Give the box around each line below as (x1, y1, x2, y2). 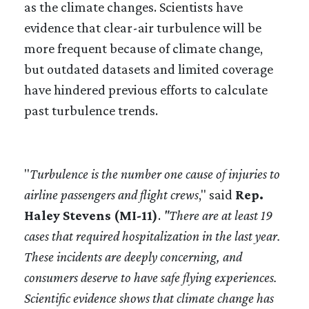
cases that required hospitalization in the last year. (24, 228, 281, 243)
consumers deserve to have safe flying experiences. (24, 269, 277, 285)
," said (199, 186, 235, 202)
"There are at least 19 (163, 207, 272, 223)
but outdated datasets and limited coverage (24, 61, 273, 77)
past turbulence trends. (24, 102, 158, 118)
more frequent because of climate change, (24, 40, 263, 56)
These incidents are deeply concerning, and (24, 248, 242, 264)
